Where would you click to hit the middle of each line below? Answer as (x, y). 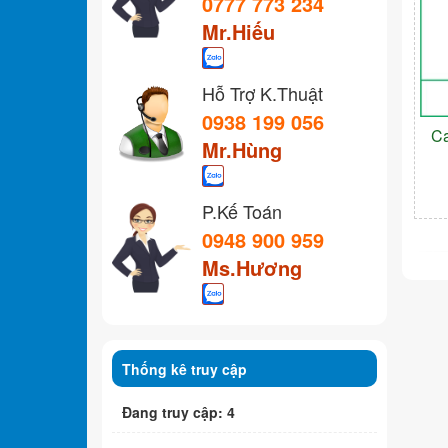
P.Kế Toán (242, 210)
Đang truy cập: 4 (178, 411)
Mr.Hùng (242, 149)
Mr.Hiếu (238, 31)
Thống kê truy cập (184, 368)
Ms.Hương (252, 267)
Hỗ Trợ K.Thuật (262, 92)
